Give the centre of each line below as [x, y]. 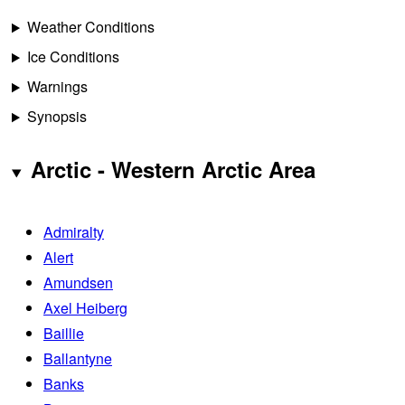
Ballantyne [78, 359]
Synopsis [57, 117]
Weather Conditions [90, 27]
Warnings [57, 87]
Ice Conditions [73, 57]
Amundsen [78, 283]
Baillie [64, 334]
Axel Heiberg [85, 308]
